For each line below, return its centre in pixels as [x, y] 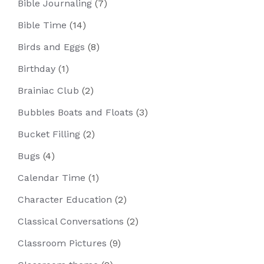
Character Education [65, 199]
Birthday [37, 69]
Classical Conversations [71, 221]
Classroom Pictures [62, 243]
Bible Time [42, 25]
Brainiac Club [48, 90]
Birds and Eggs [51, 47]
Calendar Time [52, 178]
